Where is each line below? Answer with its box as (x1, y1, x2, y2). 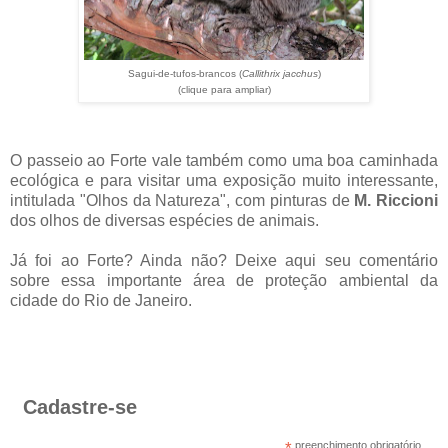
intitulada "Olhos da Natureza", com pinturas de (10, 191, 355, 209)
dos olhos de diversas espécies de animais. (10, 211, 319, 229)
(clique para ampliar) (177, 83, 271, 95)
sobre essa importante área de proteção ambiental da (10, 271, 438, 289)
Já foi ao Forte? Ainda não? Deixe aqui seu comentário (10, 251, 438, 269)
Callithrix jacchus (241, 67, 318, 79)
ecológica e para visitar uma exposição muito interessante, (10, 171, 438, 189)
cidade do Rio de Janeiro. (10, 291, 192, 309)
